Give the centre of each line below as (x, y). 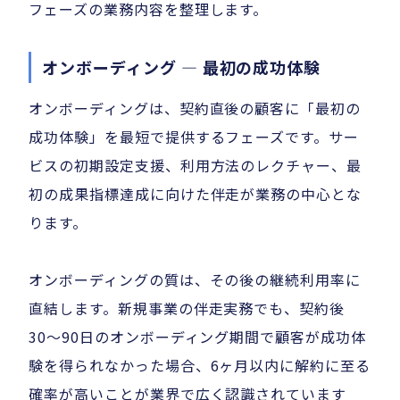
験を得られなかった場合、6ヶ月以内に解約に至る (200, 366)
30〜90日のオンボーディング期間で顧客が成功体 (198, 337)
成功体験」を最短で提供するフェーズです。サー (194, 137)
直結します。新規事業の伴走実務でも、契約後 (187, 308)
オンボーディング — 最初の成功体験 (182, 67)
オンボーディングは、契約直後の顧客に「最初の (195, 108)
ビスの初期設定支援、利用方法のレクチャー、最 (196, 166)
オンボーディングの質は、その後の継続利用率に (195, 280)
